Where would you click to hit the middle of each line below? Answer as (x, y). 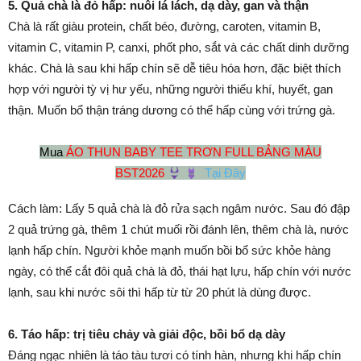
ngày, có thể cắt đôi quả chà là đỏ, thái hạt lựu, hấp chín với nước (180, 272)
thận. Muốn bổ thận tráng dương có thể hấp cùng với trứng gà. (172, 110)
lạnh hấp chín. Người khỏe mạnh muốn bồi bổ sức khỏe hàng (169, 251)
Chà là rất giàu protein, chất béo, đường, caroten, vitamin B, (164, 27)
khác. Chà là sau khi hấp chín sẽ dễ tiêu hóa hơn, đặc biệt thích (174, 68)
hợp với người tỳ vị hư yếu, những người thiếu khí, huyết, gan (170, 89)
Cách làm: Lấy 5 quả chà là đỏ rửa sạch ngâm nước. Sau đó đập (179, 209)
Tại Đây (226, 173)
